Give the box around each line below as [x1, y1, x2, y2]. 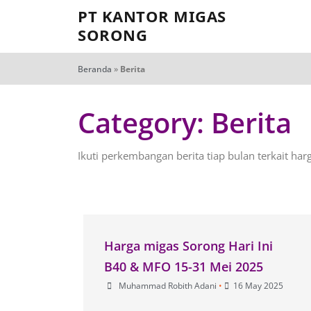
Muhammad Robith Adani [118, 279, 217, 292]
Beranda [78, 63, 112, 75]
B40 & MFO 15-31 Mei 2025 [103, 258, 263, 275]
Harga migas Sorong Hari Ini [103, 237, 273, 254]
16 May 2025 [233, 279, 283, 292]
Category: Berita [78, 103, 292, 142]
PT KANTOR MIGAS [78, 6, 226, 26]
